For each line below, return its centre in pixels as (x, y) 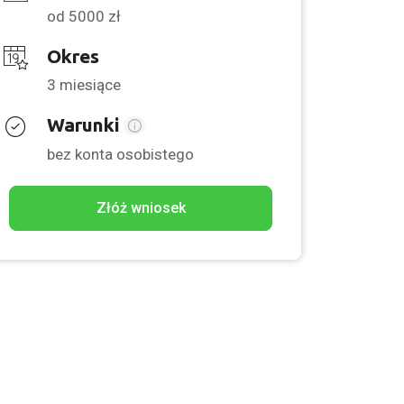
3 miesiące (84, 85)
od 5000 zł (84, 17)
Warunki (85, 125)
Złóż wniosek (141, 207)
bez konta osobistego (120, 154)
